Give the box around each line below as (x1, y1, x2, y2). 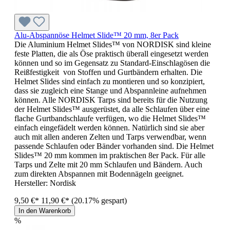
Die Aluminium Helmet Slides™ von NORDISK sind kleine (14, 40, 211, 49)
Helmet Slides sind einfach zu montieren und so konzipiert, (14, 77, 205, 86)
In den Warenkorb (18, 207, 71, 215)
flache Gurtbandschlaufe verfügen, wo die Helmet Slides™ (14, 114, 206, 123)
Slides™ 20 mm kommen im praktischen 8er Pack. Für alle (14, 151, 205, 160)
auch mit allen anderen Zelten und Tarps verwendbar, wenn (14, 132, 206, 141)
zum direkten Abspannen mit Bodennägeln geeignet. (14, 169, 184, 178)
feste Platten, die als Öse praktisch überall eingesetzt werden (14, 49, 208, 58)
